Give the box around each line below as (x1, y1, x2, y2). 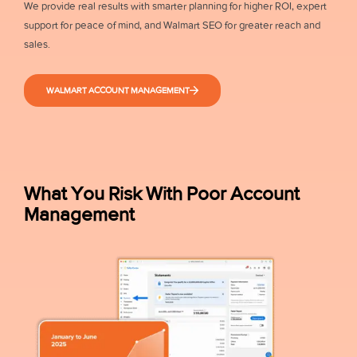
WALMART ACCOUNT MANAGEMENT (46, 84, 190, 96)
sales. (24, 37, 53, 50)
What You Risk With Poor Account (24, 182, 300, 204)
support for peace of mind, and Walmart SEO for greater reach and (24, 18, 320, 31)
